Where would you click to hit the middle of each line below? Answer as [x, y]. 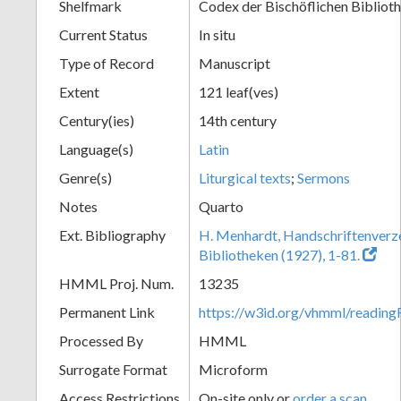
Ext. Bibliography [112, 235]
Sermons [324, 177]
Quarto [221, 206]
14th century [238, 120]
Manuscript [235, 63]
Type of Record [107, 63]
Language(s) [96, 149]
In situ [217, 34]
